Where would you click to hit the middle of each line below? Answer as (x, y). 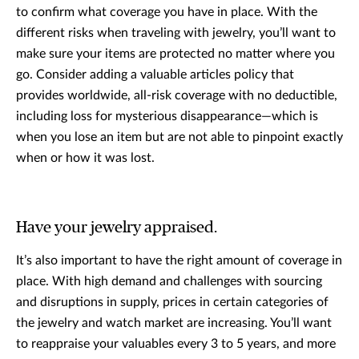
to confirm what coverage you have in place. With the (167, 12)
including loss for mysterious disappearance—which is (167, 117)
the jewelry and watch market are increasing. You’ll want (174, 323)
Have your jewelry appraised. (117, 228)
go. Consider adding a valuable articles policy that (155, 75)
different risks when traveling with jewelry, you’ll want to (176, 33)
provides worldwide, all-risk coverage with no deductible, (177, 96)
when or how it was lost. (85, 158)
